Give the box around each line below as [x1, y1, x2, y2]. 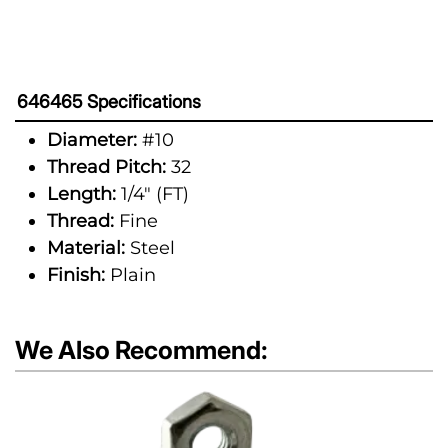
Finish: [47, 264, 105, 286]
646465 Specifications [17, 91, 201, 112]
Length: [47, 183, 116, 205]
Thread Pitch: [47, 156, 166, 178]
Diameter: [47, 129, 137, 151]
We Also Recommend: [15, 335, 268, 365]
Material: [47, 237, 125, 259]
